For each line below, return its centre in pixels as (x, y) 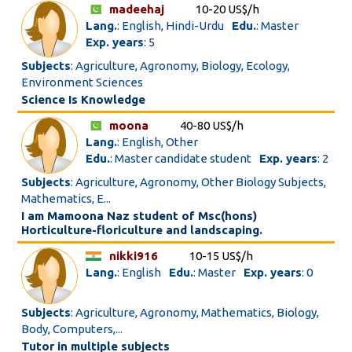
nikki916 (134, 256)
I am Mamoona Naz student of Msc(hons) (139, 216)
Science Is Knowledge (84, 99)
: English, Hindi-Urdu (171, 26)
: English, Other (158, 142)
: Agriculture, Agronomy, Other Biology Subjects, (199, 182)
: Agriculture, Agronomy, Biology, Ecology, (181, 66)
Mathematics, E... (66, 198)
